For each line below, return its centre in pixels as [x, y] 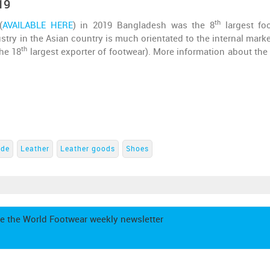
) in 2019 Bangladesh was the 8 [143, 25]
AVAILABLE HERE [37, 25]
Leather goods [88, 149]
